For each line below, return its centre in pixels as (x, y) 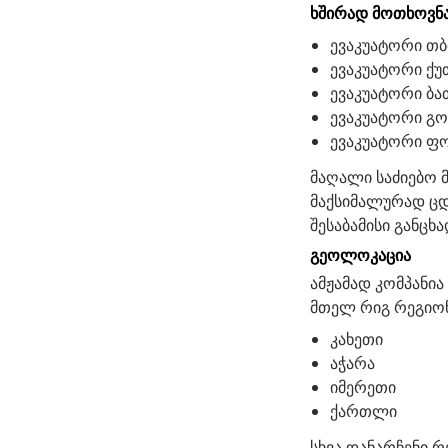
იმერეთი (365, 387)
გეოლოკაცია (360, 255)
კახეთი (356, 339)
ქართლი (363, 411)
